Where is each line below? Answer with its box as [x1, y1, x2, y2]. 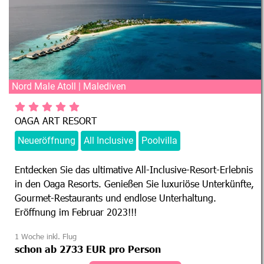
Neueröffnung [18, 134, 75, 146]
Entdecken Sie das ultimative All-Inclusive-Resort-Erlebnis [15, 163, 253, 175]
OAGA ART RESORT [15, 114, 97, 126]
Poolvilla [141, 134, 177, 146]
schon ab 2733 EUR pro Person [15, 243, 161, 255]
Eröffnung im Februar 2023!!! [15, 206, 137, 217]
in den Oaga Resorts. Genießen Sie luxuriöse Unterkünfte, [15, 177, 254, 189]
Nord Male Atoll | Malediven [12, 80, 126, 92]
